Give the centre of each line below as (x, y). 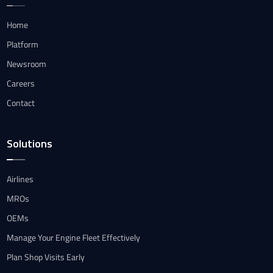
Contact (21, 103)
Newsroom (27, 64)
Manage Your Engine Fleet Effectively (74, 237)
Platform (23, 44)
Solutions (30, 144)
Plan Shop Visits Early (46, 257)
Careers (21, 83)
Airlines (20, 179)
